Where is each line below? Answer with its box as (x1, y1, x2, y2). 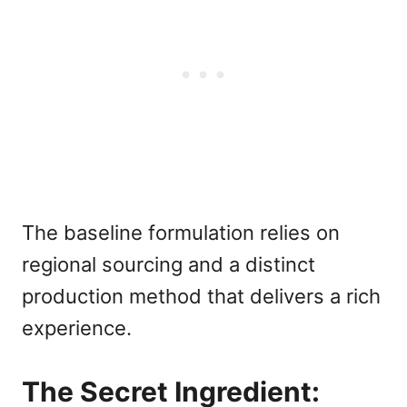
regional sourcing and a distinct (22, 253, 315, 277)
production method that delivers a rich (22, 284, 381, 309)
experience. (22, 316, 132, 341)
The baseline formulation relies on (22, 221, 340, 245)
